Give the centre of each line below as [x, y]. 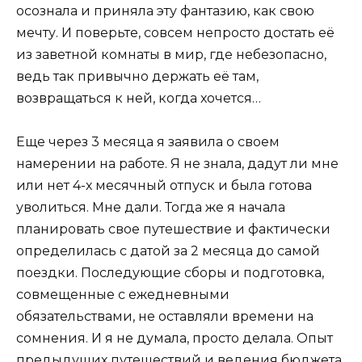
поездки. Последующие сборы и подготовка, [170, 273]
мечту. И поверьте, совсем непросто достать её [175, 32]
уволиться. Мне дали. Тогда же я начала [151, 208]
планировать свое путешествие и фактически [173, 229]
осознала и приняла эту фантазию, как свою [165, 11]
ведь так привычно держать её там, [137, 76]
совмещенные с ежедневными [123, 295]
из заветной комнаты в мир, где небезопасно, [171, 54]
